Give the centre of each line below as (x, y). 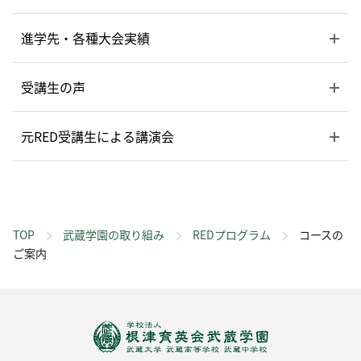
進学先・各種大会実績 (85, 38)
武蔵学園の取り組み (114, 235)
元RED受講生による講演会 (98, 137)
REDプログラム (232, 235)
